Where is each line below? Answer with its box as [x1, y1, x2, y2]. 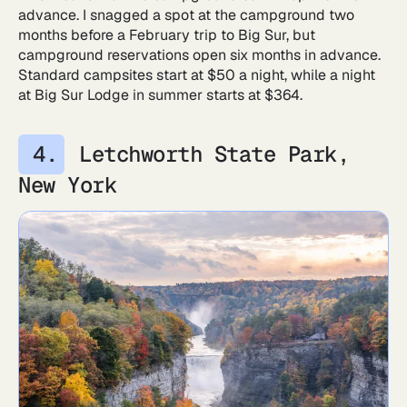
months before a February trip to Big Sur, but [18, 25, 315, 45]
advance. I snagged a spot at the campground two [18, 5, 354, 25]
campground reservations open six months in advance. [18, 45, 381, 65]
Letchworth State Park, [79, 139, 349, 168]
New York [18, 170, 116, 199]
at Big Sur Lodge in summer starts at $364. [18, 84, 306, 104]
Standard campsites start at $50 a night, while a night [18, 65, 375, 84]
